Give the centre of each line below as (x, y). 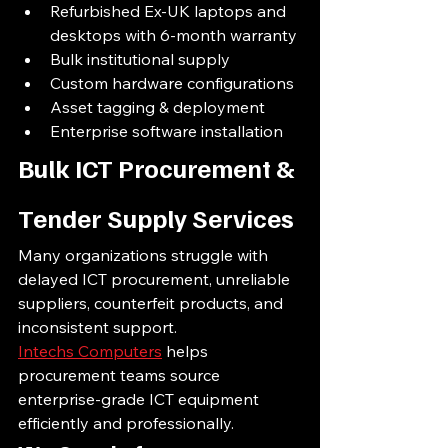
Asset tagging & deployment (157, 107)
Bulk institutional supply (140, 59)
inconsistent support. (97, 327)
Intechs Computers (90, 351)
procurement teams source (121, 375)
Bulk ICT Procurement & (159, 167)
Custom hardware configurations (172, 83)
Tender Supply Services (156, 217)
